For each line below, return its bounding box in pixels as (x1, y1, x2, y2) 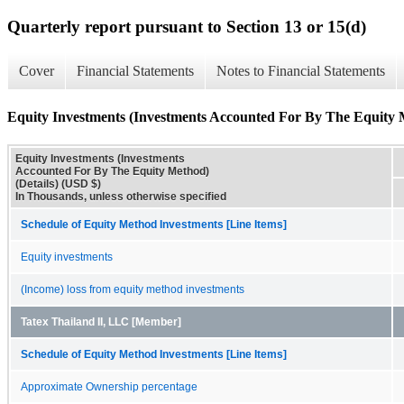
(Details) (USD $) (15, 177, 101, 190)
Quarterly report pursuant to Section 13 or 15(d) (7, 16, 366, 36)
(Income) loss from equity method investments (21, 283, 244, 295)
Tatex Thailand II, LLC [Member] (21, 316, 181, 327)
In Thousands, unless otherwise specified (15, 189, 226, 203)
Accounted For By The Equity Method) (15, 164, 209, 178)
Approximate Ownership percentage (21, 381, 197, 392)
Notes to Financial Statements (216, 63, 385, 79)
